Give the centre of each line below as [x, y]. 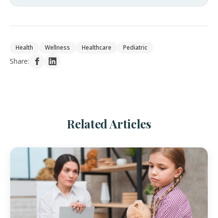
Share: [19, 61]
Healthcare [97, 47]
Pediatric [135, 47]
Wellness [57, 47]
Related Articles [109, 123]
